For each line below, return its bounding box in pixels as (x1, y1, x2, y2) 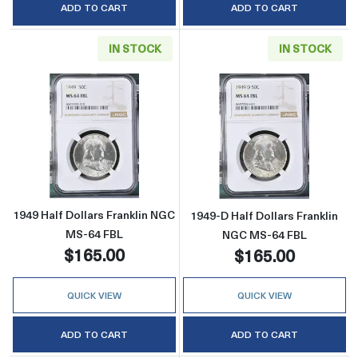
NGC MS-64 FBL (221, 226, 307, 242)
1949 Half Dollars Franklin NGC (13, 207, 176, 223)
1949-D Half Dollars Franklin (190, 207, 339, 223)
